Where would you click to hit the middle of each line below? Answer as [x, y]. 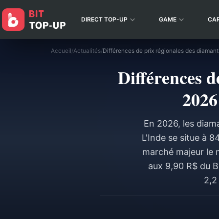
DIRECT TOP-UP [104, 19]
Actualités [87, 51]
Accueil [61, 51]
